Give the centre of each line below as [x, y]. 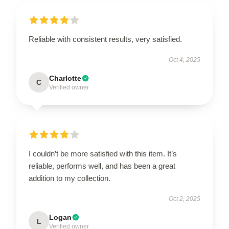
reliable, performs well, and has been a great [102, 166]
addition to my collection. [70, 178]
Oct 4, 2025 [185, 60]
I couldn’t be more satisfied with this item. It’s [103, 154]
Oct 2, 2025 [185, 199]
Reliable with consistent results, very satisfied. [105, 39]
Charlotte [65, 78]
